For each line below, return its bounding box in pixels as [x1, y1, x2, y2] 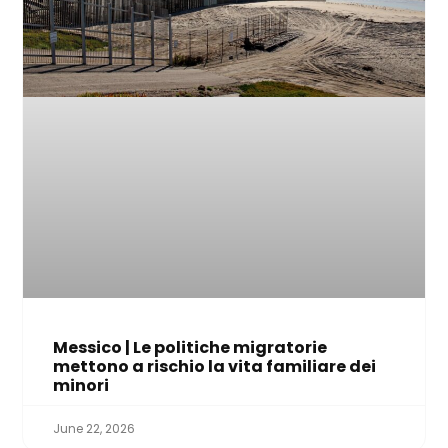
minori [53, 373, 110, 397]
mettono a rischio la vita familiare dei [53, 354, 377, 378]
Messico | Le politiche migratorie [53, 335, 328, 359]
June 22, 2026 [53, 419, 136, 437]
